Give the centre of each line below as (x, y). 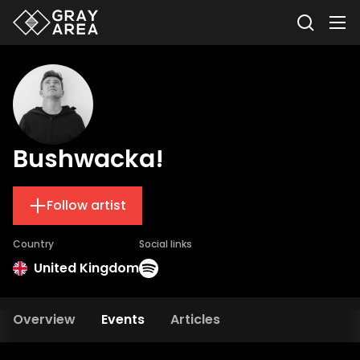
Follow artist (86, 205)
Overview (44, 319)
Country (33, 244)
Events (123, 319)
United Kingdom (86, 268)
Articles (195, 319)
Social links (166, 244)
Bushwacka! (88, 159)
